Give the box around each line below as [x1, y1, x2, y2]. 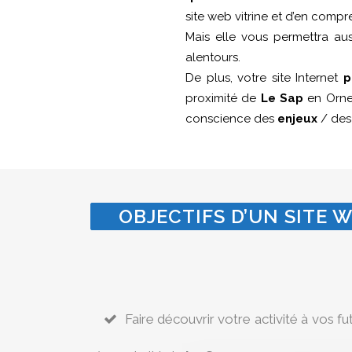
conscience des [185, 111, 277, 126]
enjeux [277, 111, 317, 126]
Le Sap [260, 90, 304, 105]
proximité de [185, 90, 261, 105]
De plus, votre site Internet [185, 70, 343, 85]
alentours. [185, 49, 240, 64]
